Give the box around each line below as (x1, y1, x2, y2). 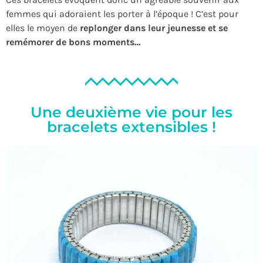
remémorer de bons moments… (6, 36, 141, 48)
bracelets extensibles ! (47, 117, 216, 136)
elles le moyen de (6, 22, 80, 34)
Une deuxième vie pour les (31, 103, 232, 121)
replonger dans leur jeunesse (80, 22, 205, 34)
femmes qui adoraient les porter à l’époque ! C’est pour (6, 8, 238, 20)
